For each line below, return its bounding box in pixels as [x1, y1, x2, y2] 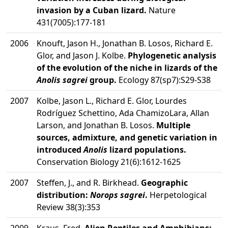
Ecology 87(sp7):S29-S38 [117, 74, 211, 85]
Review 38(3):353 [37, 202, 100, 213]
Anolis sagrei [37, 74, 88, 85]
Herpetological [148, 189, 207, 201]
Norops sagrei [90, 189, 145, 201]
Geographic [141, 177, 188, 188]
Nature [147, 5, 176, 16]
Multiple [156, 120, 190, 131]
